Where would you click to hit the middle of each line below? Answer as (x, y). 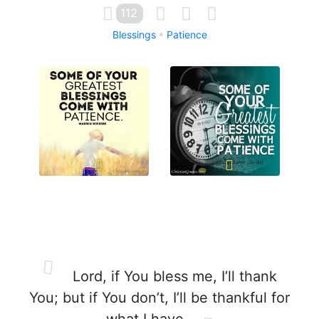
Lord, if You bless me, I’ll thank (172, 276)
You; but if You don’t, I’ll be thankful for (159, 298)
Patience (187, 35)
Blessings (134, 35)
